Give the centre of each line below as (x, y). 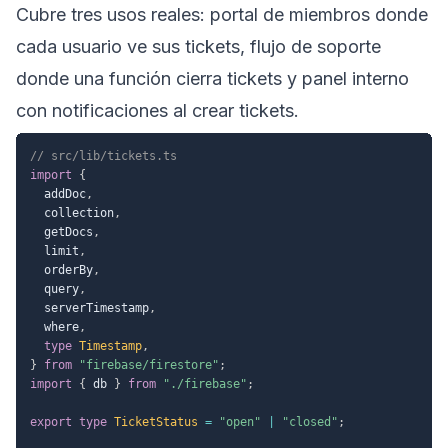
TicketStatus (156, 421)
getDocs (61, 231)
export (51, 421)
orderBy (61, 269)
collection (72, 212)
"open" (240, 421)
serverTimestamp (89, 307)
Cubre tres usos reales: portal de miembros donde (222, 14)
